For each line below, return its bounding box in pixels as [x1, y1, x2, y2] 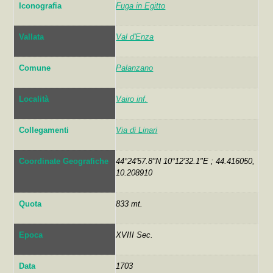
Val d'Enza [116, 32, 154, 41]
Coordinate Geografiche [19, 156, 109, 166]
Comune [19, 63, 51, 73]
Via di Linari [116, 125, 158, 135]
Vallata [19, 32, 44, 41]
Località [19, 94, 49, 104]
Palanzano [116, 63, 154, 73]
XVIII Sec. [116, 230, 154, 239]
